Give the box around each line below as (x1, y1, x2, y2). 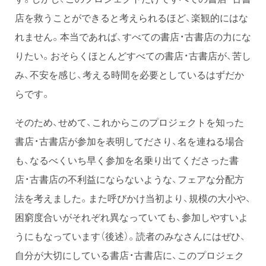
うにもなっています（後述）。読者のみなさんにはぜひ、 (15, 228, 246, 243)
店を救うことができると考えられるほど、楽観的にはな (15, 9, 248, 24)
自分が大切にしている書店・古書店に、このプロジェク (15, 247, 244, 262)
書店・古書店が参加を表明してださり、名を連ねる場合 (15, 133, 244, 148)
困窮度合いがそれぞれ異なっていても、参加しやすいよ (15, 209, 248, 224)
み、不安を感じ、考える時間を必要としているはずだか (15, 66, 244, 81)
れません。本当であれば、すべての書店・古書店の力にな (15, 28, 251, 43)
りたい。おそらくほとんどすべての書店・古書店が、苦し (15, 47, 251, 62)
